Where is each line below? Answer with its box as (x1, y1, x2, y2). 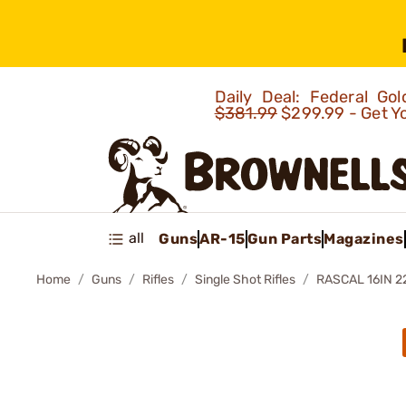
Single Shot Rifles (195, 272, 295, 287)
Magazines (324, 229, 404, 247)
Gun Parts (246, 229, 322, 247)
